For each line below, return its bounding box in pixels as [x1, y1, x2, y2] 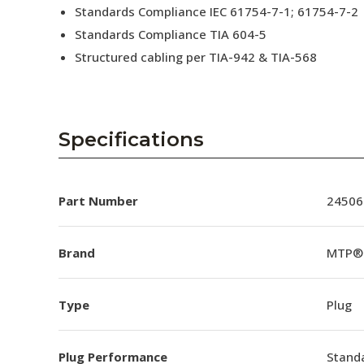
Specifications [58, 128, 204, 151]
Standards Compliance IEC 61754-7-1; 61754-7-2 [75, 3, 358, 19]
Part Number [58, 192, 138, 209]
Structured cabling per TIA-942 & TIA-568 [75, 49, 317, 65]
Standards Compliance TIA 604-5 [75, 26, 266, 42]
